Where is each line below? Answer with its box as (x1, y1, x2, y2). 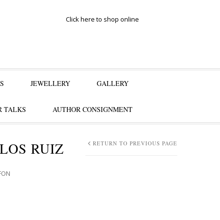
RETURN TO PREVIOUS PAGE (93, 139, 177, 147)
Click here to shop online (66, 15, 139, 24)
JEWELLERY (30, 79, 70, 88)
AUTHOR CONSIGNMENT (52, 105, 133, 114)
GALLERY (97, 79, 129, 88)
